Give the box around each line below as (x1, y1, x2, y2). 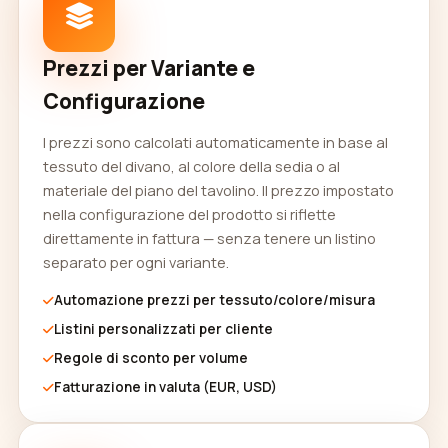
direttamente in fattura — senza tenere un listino (43, 228, 376, 248)
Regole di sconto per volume (54, 349, 248, 367)
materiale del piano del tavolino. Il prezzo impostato (43, 180, 394, 200)
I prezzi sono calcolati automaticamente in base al (43, 132, 388, 152)
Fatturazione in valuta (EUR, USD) (54, 378, 277, 396)
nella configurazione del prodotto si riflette (43, 204, 336, 224)
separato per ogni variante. (43, 252, 229, 272)
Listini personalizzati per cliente (54, 320, 273, 338)
